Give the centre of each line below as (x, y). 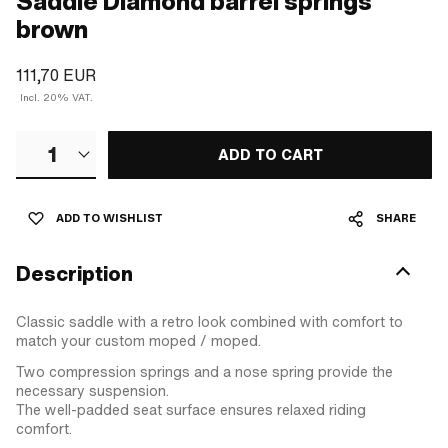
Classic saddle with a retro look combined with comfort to (209, 321)
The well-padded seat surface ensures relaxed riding (191, 409)
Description (74, 273)
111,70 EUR (56, 75)
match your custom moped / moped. (138, 340)
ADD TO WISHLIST (109, 218)
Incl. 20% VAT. (56, 97)
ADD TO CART (270, 154)
